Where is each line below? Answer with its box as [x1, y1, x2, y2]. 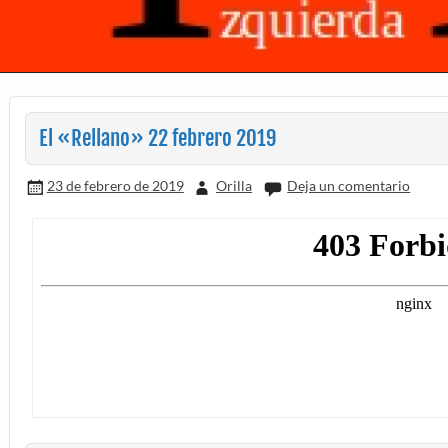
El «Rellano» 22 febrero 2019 [38, 125, 277, 152]
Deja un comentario [287, 177, 411, 195]
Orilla [216, 177, 253, 195]
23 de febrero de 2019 [46, 177, 184, 195]
